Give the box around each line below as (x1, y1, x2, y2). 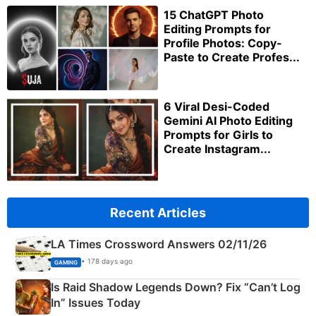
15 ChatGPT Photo (164, 7, 264, 22)
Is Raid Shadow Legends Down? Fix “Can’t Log (51, 279, 300, 294)
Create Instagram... (164, 141, 271, 156)
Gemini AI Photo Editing (164, 113, 293, 128)
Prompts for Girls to (164, 127, 273, 142)
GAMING (54, 258, 78, 266)
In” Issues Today (51, 295, 140, 310)
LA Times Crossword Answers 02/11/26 (51, 236, 267, 251)
